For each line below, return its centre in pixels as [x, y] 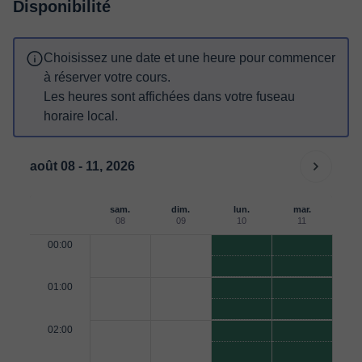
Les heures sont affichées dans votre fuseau [169, 97]
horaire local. [81, 116]
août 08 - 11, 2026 [82, 166]
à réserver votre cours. [107, 77]
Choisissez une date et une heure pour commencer [189, 58]
